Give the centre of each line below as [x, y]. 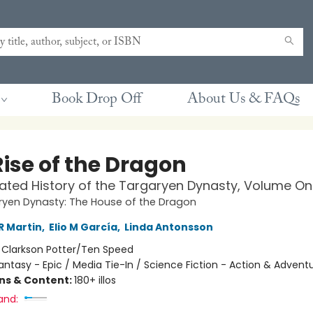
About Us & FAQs [243, 100]
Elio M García [83, 227]
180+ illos [95, 280]
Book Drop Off [96, 100]
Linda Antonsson [168, 227]
